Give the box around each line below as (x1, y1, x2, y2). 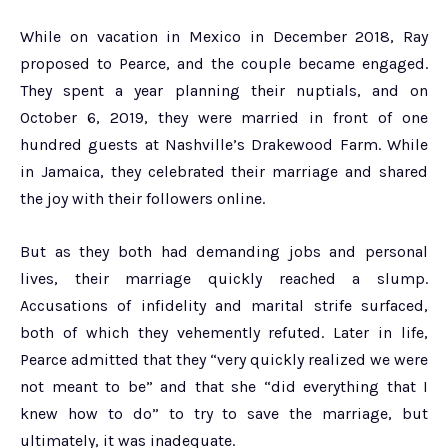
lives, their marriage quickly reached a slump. (20, 268, 428, 288)
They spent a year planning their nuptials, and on (20, 80, 428, 100)
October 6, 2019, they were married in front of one (20, 107, 428, 127)
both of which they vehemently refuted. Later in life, (20, 322, 428, 342)
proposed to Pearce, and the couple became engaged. (20, 53, 428, 73)
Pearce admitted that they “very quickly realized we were (20, 349, 428, 369)
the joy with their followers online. (20, 188, 265, 208)
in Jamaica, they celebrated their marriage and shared (20, 161, 428, 181)
